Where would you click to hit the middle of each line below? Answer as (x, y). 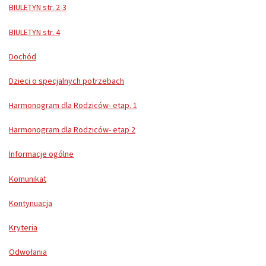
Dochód (23, 56)
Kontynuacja (31, 203)
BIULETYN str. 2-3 (38, 7)
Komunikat (28, 178)
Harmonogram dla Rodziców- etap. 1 (73, 105)
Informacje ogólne (41, 154)
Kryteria (23, 228)
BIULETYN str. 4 (34, 32)
